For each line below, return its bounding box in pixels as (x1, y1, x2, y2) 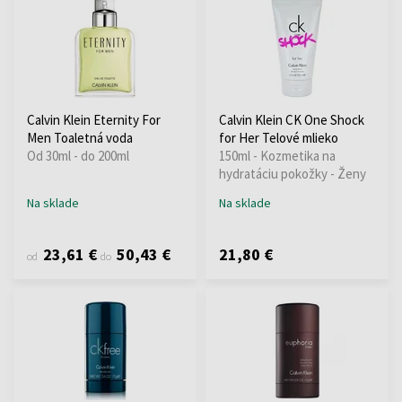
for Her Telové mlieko (219, 128, 338, 146)
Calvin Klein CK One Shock (219, 110, 364, 128)
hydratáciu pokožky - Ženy (219, 164, 366, 182)
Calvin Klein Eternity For (27, 110, 161, 128)
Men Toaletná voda (27, 128, 133, 146)
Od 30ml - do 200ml (27, 146, 129, 164)
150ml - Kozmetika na (219, 146, 336, 164)
